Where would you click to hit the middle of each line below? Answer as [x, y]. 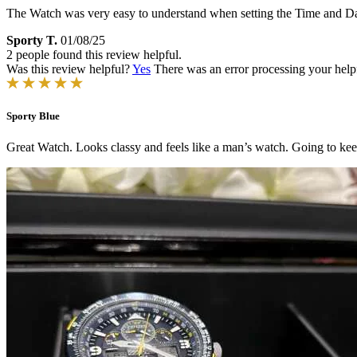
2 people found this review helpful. [94, 54]
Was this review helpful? [69, 69]
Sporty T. [32, 40]
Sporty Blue [33, 116]
